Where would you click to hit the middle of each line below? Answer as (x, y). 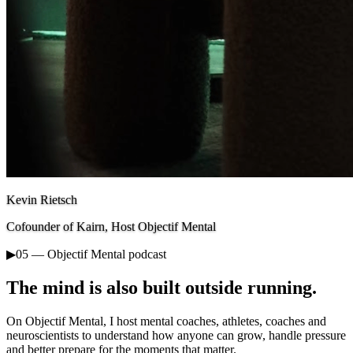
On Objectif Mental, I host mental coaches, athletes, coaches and (166, 321)
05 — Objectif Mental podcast (91, 254)
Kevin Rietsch (42, 199)
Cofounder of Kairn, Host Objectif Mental (111, 226)
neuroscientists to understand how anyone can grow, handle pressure (176, 335)
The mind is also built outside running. (162, 287)
